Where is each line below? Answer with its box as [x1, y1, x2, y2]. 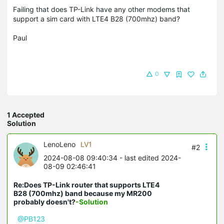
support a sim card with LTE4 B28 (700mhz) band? [13, 14, 180, 23]
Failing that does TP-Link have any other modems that [13, 4, 190, 13]
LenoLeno [43, 139, 75, 148]
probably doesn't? [13, 197, 75, 206]
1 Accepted [7, 110, 44, 119]
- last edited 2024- [117, 153, 181, 162]
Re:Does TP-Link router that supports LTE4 [13, 180, 159, 189]
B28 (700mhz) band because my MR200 [13, 188, 152, 197]
